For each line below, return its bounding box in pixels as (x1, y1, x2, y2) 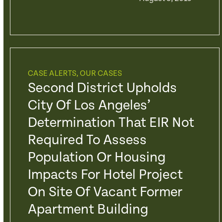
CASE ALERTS (27, 69, 76, 78)
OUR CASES (79, 69, 122, 78)
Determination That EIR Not (27, 115, 194, 131)
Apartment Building (27, 202, 148, 218)
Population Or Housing (27, 150, 166, 166)
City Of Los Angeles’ (27, 98, 151, 113)
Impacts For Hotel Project (27, 167, 183, 183)
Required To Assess (27, 132, 147, 148)
